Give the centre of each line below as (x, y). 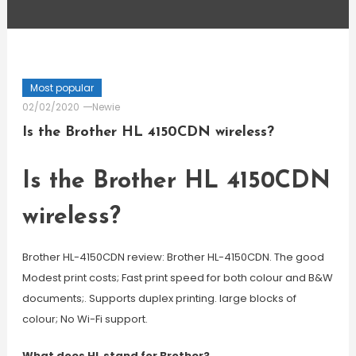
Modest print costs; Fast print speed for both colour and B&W (177, 278)
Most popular (62, 88)
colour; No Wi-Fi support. (85, 319)
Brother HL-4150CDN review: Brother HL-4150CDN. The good (173, 257)
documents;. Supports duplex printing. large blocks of (159, 298)
